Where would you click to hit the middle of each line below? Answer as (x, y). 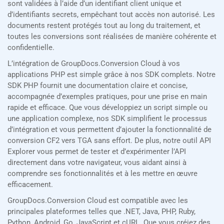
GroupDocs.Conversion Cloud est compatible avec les (98, 201)
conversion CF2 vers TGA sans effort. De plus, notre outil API (109, 141)
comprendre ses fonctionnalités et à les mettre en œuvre (102, 174)
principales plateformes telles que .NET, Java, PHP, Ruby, (101, 212)
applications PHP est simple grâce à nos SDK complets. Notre (111, 75)
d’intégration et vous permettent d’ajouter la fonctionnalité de (109, 130)
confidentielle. (31, 48)
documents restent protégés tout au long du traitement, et (104, 26)
